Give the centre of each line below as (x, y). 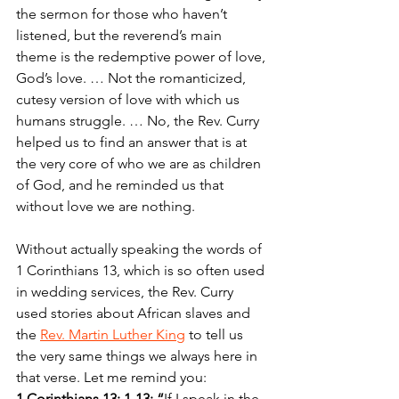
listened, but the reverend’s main (121, 36)
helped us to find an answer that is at (133, 142)
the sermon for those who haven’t (123, 14)
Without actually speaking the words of (141, 249)
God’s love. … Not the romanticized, (133, 78)
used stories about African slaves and (135, 313)
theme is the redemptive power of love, (142, 57)
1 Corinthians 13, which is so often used (142, 271)
